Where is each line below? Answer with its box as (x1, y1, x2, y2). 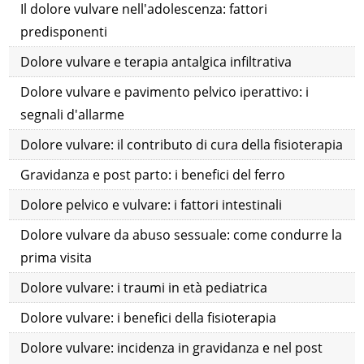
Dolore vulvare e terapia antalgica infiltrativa (20, 53, 292, 71)
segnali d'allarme (20, 106, 125, 124)
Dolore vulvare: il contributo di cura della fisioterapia (20, 136, 344, 154)
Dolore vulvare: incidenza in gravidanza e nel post (20, 339, 323, 357)
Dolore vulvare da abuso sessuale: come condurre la (20, 226, 343, 245)
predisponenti (20, 23, 108, 41)
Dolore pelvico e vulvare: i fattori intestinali (20, 196, 283, 214)
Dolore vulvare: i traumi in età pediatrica (20, 279, 268, 297)
